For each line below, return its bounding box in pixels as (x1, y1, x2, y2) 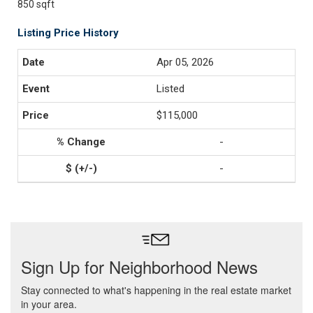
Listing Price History (17, 27, 119, 39)
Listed (156, 82, 184, 95)
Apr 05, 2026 (156, 56, 214, 68)
